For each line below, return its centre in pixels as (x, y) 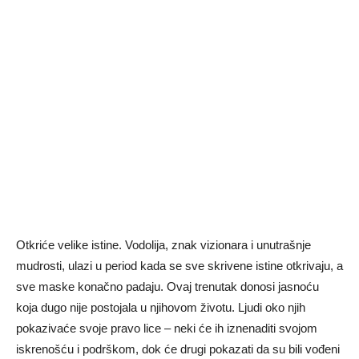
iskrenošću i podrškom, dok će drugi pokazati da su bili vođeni (178, 349)
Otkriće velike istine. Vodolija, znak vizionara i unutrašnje (163, 245)
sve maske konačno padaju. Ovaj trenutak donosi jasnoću (167, 287)
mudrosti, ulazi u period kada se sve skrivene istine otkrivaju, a (179, 266)
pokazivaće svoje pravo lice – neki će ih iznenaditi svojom (167, 329)
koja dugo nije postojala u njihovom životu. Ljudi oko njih (161, 308)
